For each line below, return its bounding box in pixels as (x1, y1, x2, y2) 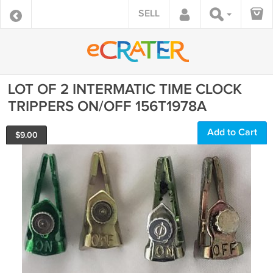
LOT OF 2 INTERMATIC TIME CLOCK (8, 80, 242, 98)
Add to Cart (207, 127, 257, 138)
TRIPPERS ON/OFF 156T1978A (8, 97, 207, 115)
